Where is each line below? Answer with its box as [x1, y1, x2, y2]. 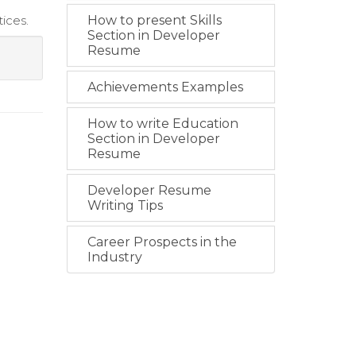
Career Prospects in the [87, 234, 237, 250]
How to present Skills [87, 13, 222, 28]
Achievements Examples [87, 79, 243, 95]
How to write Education [87, 116, 238, 131]
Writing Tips [87, 198, 163, 213]
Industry [87, 250, 142, 265]
